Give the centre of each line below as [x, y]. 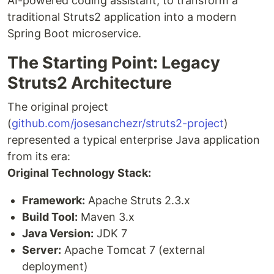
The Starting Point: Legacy [114, 63]
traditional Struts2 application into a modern [122, 17]
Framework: [54, 201]
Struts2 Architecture [90, 83]
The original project [58, 107]
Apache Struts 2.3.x [138, 201]
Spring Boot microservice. [74, 34]
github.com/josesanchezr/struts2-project [118, 124]
